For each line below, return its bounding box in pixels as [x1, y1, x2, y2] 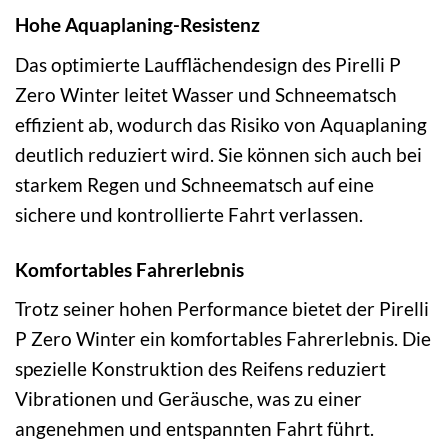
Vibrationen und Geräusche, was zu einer [15, 387, 362, 411]
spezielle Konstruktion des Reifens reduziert [15, 357, 386, 381]
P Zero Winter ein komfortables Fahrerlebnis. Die [15, 327, 431, 351]
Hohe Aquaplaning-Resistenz [15, 13, 260, 37]
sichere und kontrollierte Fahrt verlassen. [15, 202, 363, 226]
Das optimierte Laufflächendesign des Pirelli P [15, 52, 401, 76]
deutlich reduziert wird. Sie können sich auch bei [15, 142, 422, 166]
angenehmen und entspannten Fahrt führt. [15, 417, 374, 441]
